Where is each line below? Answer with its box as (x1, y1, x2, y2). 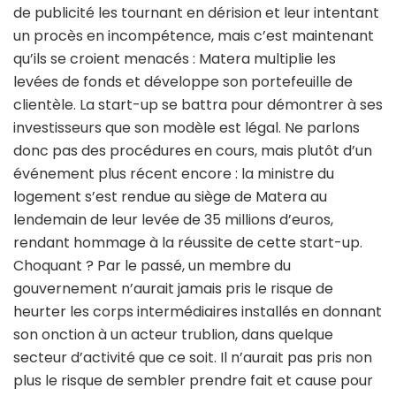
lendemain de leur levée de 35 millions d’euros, (13, 209, 333, 231)
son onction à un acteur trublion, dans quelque (13, 324, 333, 346)
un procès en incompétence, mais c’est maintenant (13, 26, 374, 47)
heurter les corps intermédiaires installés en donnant (13, 301, 382, 323)
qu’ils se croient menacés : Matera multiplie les (13, 49, 336, 70)
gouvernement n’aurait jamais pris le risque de (13, 278, 333, 300)
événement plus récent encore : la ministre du (13, 164, 334, 185)
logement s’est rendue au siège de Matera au (13, 187, 327, 208)
